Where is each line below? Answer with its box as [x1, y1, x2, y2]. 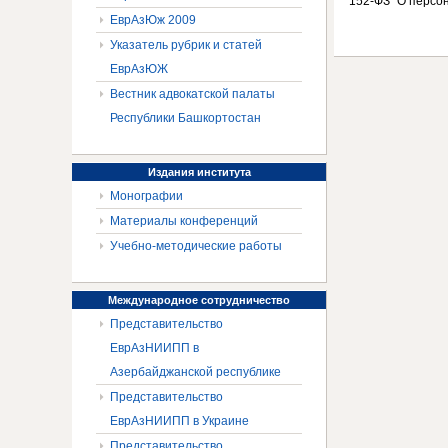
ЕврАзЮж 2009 [110, 13, 196, 27]
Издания [147, 166, 194, 178]
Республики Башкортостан [110, 111, 261, 125]
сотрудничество [198, 294, 290, 306]
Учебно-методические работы [110, 239, 282, 253]
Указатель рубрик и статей [110, 38, 262, 52]
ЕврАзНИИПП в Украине [110, 414, 249, 428]
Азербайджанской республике [110, 365, 281, 379]
